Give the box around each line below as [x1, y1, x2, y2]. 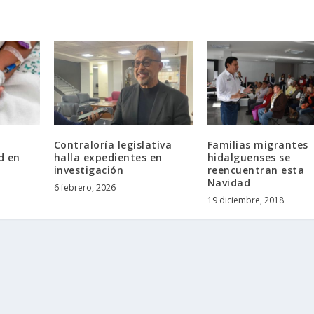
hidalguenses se [207, 151, 291, 165]
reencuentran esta [207, 163, 305, 177]
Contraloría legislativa [53, 138, 172, 152]
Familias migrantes [207, 138, 308, 152]
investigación [53, 163, 124, 177]
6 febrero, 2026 [53, 182, 116, 194]
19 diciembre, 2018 [207, 194, 284, 207]
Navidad [207, 176, 251, 190]
